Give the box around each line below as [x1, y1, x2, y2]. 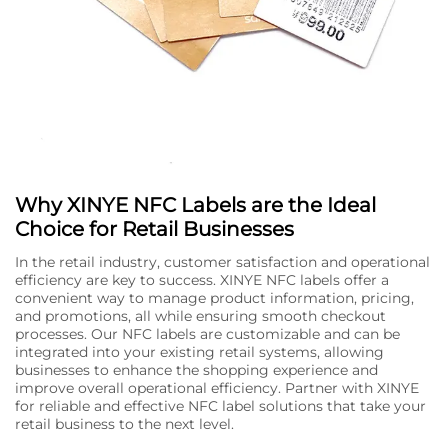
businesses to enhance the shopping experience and [15, 360, 378, 379]
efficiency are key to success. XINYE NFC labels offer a [15, 270, 389, 289]
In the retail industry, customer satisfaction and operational [15, 252, 430, 271]
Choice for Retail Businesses [15, 216, 294, 241]
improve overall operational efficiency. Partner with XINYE [15, 378, 419, 397]
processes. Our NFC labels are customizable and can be [15, 324, 400, 343]
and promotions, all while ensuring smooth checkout [15, 306, 386, 325]
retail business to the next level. [15, 414, 234, 433]
